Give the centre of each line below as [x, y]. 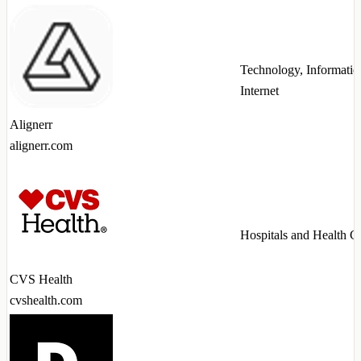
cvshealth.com [46, 301]
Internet [259, 91]
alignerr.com [41, 146]
